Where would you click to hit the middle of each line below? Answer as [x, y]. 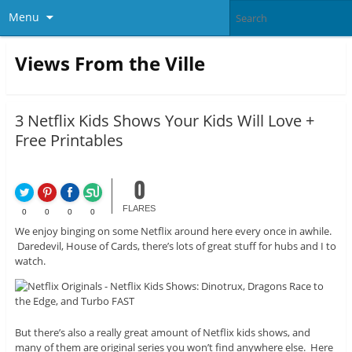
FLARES [139, 209]
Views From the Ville [110, 63]
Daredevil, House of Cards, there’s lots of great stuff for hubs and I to [175, 246]
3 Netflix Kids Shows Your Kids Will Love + [164, 121]
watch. [30, 261]
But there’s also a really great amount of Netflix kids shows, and [162, 333]
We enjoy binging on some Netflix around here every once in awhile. [173, 231]
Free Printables [69, 141]
